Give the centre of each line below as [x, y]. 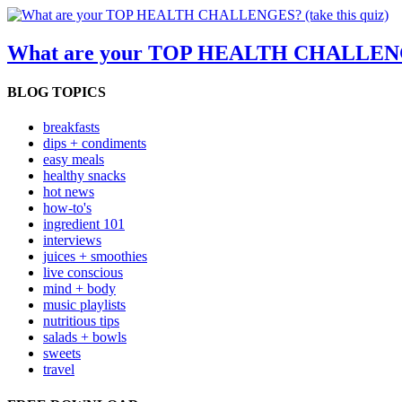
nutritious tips [81, 321]
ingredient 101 [84, 224]
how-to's [67, 208]
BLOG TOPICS [57, 92]
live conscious [83, 273]
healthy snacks [84, 176]
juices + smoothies [95, 257]
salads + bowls [85, 337]
